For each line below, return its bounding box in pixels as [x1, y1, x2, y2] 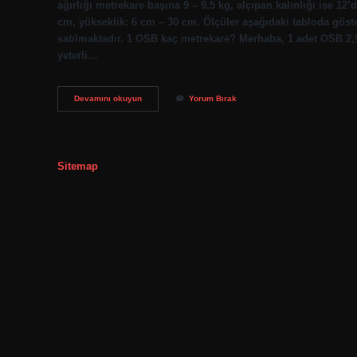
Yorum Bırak [189, 94, 237, 104]
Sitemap [57, 159, 98, 172]
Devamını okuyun [74, 94, 142, 104]
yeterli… [57, 49, 98, 61]
